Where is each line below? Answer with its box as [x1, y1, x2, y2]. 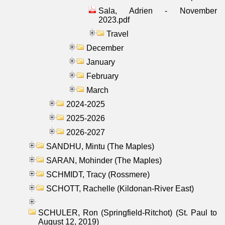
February [86, 71, 119, 80]
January [86, 57, 115, 66]
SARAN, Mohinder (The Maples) [46, 156, 162, 165]
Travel [106, 29, 129, 38]
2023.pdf [98, 15, 130, 24]
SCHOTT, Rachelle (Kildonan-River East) [46, 184, 194, 193]
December [86, 43, 124, 52]
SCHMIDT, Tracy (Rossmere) [46, 170, 150, 179]
